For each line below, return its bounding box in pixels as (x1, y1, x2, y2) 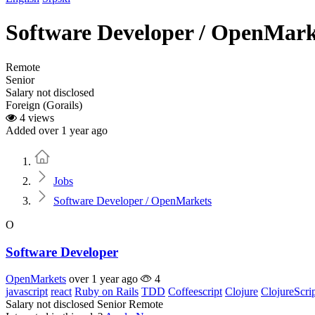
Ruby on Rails (75, 285, 139, 298)
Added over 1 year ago (6, 124, 108, 136)
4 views (17, 111, 54, 124)
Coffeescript (168, 285, 222, 298)
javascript (6, 285, 48, 298)
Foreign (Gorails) (6, 98, 82, 111)
